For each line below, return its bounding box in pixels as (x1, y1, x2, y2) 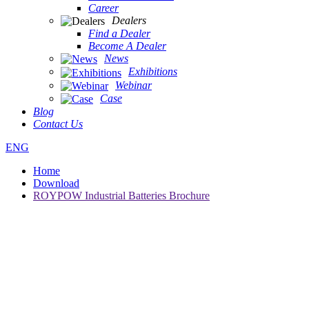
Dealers (112, 14, 146, 26)
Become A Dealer (88, 39, 166, 52)
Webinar (115, 79, 152, 91)
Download (33, 177, 79, 190)
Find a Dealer (88, 27, 150, 39)
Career (88, 1, 119, 14)
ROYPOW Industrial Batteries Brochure (33, 190, 210, 202)
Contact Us (33, 118, 83, 130)
